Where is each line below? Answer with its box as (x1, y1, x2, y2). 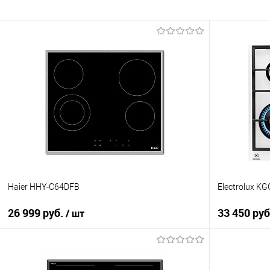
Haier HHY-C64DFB (8, 182, 80, 192)
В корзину (90, 242, 134, 254)
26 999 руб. (8, 206, 66, 221)
